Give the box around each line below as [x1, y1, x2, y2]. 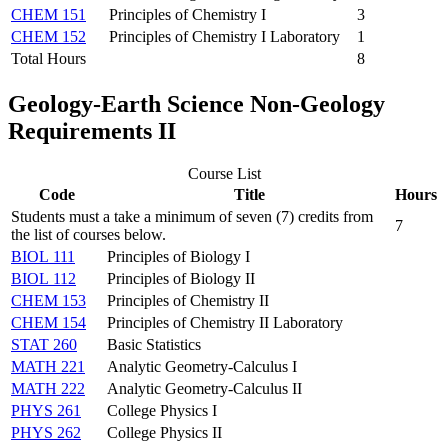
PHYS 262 [11, 424, 81, 442]
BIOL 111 [11, 248, 75, 266]
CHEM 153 [11, 292, 86, 310]
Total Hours [11, 50, 86, 68]
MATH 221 [11, 358, 85, 376]
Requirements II [8, 118, 176, 145]
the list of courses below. [11, 226, 166, 244]
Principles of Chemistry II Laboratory [107, 314, 343, 332]
